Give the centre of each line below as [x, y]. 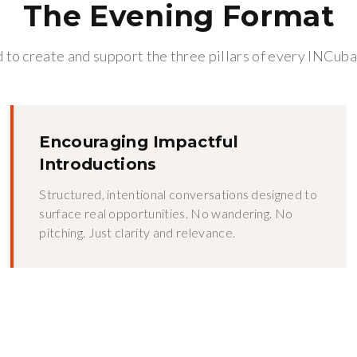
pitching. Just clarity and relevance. [137, 232]
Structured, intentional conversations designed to [178, 194]
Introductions [98, 164]
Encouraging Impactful [139, 142]
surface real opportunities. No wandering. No [166, 213]
